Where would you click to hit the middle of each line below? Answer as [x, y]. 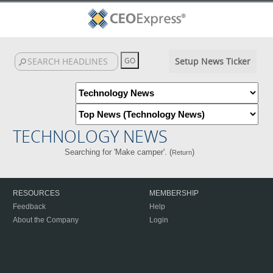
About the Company [46, 220]
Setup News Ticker [212, 61]
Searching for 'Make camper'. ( [119, 152]
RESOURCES [36, 193]
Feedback [29, 207]
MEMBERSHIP [174, 193]
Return [182, 152]
